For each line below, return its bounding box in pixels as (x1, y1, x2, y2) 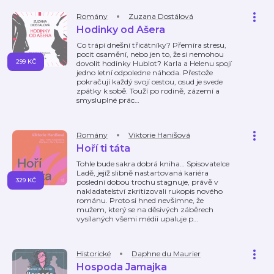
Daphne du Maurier (131, 249, 201, 258)
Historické (76, 249, 111, 258)
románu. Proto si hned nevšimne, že (76, 196, 204, 205)
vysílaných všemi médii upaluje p (76, 214, 193, 223)
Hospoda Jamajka (76, 261, 167, 273)
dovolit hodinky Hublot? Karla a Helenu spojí (76, 59, 232, 68)
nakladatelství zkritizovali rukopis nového (76, 187, 223, 196)
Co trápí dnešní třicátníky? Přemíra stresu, (76, 40, 226, 50)
